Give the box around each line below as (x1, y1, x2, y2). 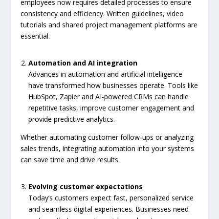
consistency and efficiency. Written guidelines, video (21, 9, 184, 19)
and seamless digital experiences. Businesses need (28, 204, 189, 214)
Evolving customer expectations (28, 182, 143, 192)
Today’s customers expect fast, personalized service (28, 193, 194, 203)
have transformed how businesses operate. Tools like (28, 81, 198, 90)
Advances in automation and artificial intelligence (28, 69, 183, 79)
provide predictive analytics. (28, 114, 115, 124)
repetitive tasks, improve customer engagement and (28, 103, 195, 113)
